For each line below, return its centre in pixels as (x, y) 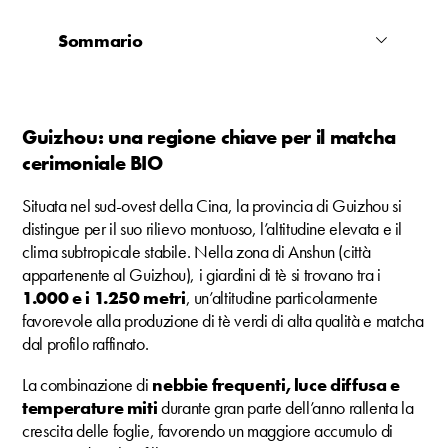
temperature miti (92, 407)
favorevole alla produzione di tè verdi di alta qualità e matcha (223, 320)
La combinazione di (87, 384)
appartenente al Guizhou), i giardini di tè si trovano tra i (201, 274)
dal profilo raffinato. (85, 343)
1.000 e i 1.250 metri (104, 297)
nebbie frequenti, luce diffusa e (276, 384)
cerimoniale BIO (92, 162)
